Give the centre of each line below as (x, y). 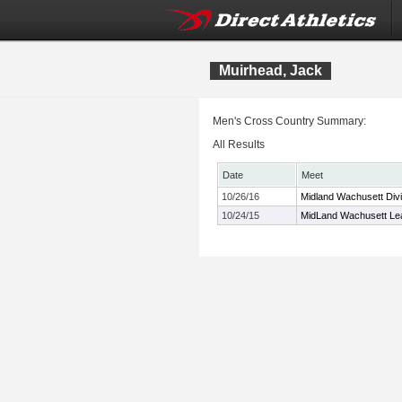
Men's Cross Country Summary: (289, 121)
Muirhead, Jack (271, 70)
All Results (239, 144)
